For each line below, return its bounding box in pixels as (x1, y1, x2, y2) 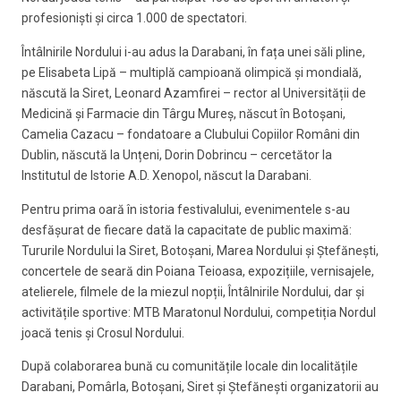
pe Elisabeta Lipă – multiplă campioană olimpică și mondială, (21, 64, 362, 80)
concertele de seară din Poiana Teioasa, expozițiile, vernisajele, (21, 263, 374, 278)
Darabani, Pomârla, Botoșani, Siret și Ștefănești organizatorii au (21, 380, 379, 395)
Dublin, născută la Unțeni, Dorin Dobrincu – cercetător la (21, 147, 332, 162)
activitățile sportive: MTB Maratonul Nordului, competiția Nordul (21, 304, 376, 320)
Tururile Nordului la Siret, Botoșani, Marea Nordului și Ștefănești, (21, 243, 379, 258)
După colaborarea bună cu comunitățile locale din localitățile (21, 359, 358, 374)
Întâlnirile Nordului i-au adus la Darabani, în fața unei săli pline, (21, 44, 365, 59)
